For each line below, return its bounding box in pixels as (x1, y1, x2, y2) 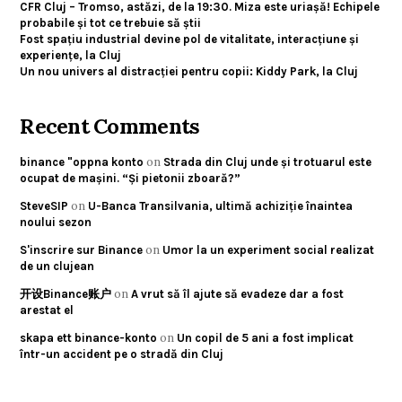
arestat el (20, 302, 74, 317)
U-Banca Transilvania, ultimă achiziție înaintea (88, 198, 354, 213)
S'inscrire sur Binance (20, 242, 144, 257)
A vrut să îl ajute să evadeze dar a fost (131, 286, 345, 301)
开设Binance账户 (20, 286, 112, 301)
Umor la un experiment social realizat (162, 242, 375, 257)
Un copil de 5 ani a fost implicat (177, 330, 354, 345)
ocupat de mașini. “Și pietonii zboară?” (20, 170, 241, 185)
